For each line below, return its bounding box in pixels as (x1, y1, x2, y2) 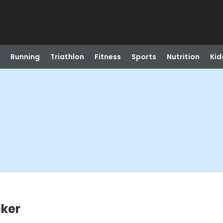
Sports (131, 52, 156, 62)
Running (10, 52, 40, 62)
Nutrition (166, 52, 200, 62)
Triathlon (50, 52, 84, 62)
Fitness (94, 52, 121, 62)
